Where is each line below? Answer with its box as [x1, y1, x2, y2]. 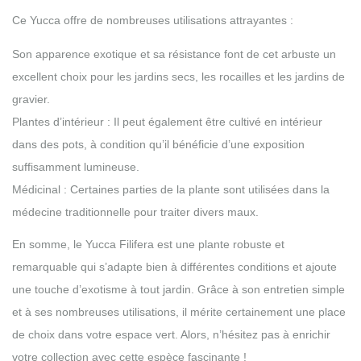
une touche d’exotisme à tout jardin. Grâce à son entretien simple [12, 282, 345, 296]
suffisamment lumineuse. [12, 160, 139, 173]
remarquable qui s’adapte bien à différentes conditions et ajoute [12, 259, 337, 273]
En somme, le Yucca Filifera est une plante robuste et [12, 237, 284, 251]
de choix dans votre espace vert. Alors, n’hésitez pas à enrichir [12, 327, 330, 341]
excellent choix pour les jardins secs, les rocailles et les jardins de [12, 69, 345, 83]
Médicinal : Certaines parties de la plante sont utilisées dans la [12, 182, 330, 196]
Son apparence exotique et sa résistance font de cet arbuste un [12, 47, 336, 60]
